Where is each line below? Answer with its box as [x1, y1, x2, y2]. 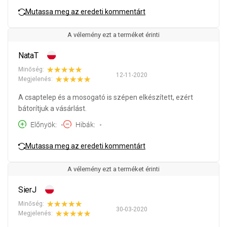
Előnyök [30, 120, 55, 129]
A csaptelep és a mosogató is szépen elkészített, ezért [18, 93, 193, 101]
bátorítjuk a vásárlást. [18, 104, 87, 112]
